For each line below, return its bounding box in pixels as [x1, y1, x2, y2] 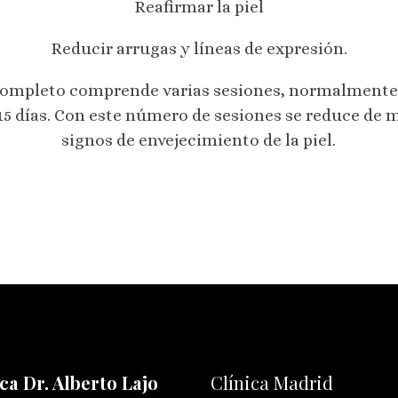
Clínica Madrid [210, 370, 333, 395]
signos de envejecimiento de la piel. [61, 130, 337, 149]
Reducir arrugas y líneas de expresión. [50, 38, 347, 58]
